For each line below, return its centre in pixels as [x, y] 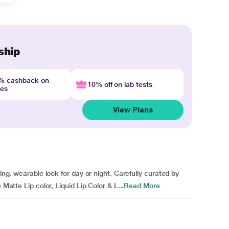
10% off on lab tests [120, 84]
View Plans [133, 110]
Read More [142, 186]
